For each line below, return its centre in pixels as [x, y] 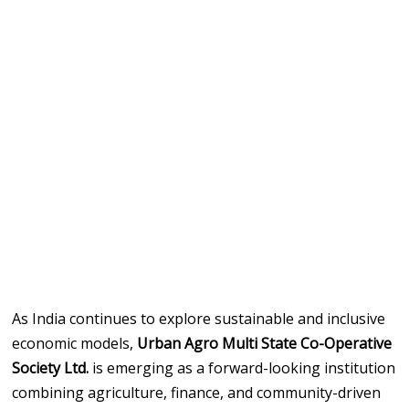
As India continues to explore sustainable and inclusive [199, 318]
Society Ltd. [51, 367]
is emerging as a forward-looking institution [242, 367]
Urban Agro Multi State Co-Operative [265, 343]
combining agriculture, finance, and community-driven [197, 392]
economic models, [75, 343]
